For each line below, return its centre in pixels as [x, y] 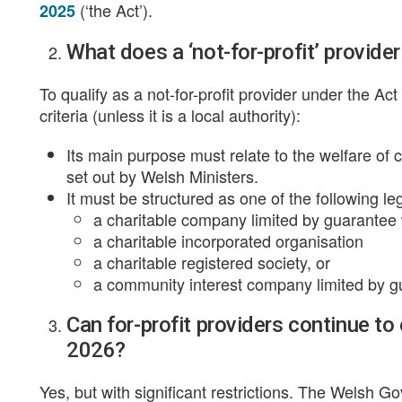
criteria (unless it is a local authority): [170, 115]
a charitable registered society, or [212, 262]
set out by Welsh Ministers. [162, 176]
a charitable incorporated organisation [228, 240]
